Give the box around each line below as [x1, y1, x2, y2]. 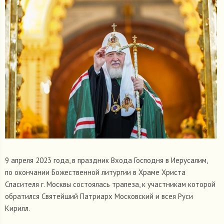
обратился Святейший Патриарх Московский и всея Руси [5, 191, 193, 201]
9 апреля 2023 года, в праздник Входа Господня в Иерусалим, [5, 155, 207, 165]
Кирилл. [5, 203, 30, 213]
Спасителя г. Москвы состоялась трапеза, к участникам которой [5, 179, 215, 189]
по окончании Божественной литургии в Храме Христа [5, 167, 185, 177]
